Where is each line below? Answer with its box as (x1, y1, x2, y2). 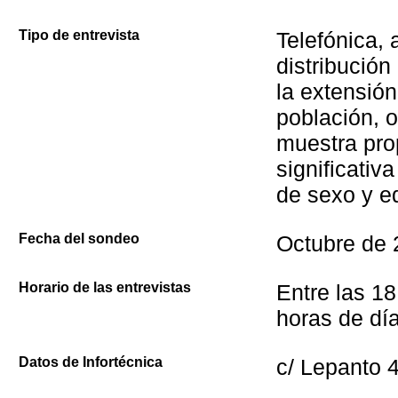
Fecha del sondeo (19, 231, 139, 246)
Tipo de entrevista (19, 28, 139, 43)
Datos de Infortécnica (19, 354, 163, 370)
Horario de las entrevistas (19, 280, 191, 295)
